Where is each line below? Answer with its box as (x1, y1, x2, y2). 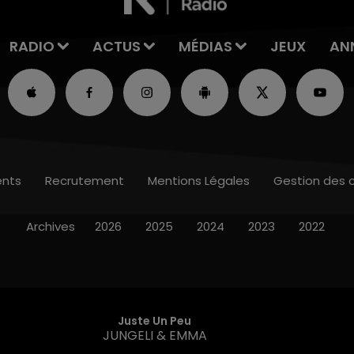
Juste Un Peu (118, 312, 192, 329)
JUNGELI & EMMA (102, 326, 207, 345)
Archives (25, 217, 75, 235)
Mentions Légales (148, 171, 250, 189)
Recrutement (45, 171, 124, 189)
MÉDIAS (178, 36, 232, 56)
